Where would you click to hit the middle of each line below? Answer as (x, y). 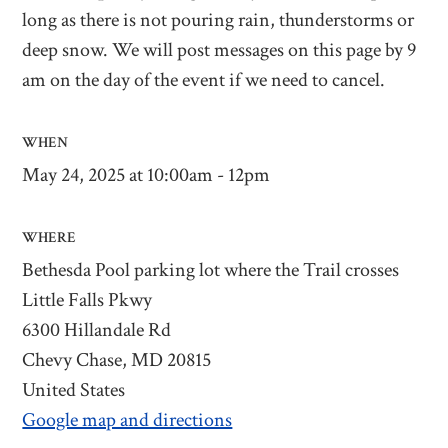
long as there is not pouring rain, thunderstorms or (218, 20)
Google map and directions (127, 420)
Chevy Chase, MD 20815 (117, 360)
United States (74, 390)
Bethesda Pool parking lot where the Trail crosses (211, 270)
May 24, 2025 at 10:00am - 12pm (146, 175)
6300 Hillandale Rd (97, 330)
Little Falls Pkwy (87, 300)
